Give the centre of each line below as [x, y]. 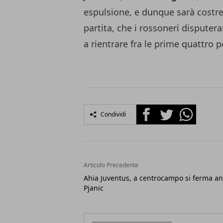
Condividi [113, 114]
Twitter [169, 110]
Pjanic [94, 188]
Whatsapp [195, 110]
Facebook [154, 110]
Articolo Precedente [111, 165]
